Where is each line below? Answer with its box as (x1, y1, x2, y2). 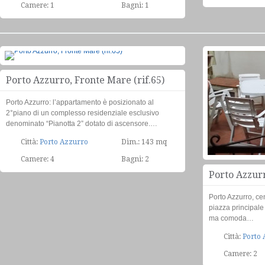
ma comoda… (209, 214, 254, 222)
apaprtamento (131, 60, 171, 67)
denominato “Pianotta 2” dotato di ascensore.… (6, 119, 157, 128)
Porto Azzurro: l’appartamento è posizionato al (6, 98, 154, 106)
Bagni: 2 (121, 155, 149, 163)
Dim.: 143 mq (121, 138, 167, 146)
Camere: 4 (21, 155, 54, 163)
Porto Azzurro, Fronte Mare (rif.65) (6, 75, 164, 86)
